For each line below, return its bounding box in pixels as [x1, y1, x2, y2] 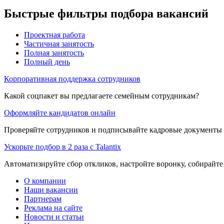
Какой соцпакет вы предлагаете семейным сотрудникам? [4, 91, 199, 100]
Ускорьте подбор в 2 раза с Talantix [4, 142, 121, 151]
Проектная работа [24, 30, 85, 39]
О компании [24, 176, 66, 185]
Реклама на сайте [24, 203, 82, 212]
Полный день [24, 57, 70, 66]
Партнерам [24, 194, 61, 203]
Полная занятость [24, 48, 84, 57]
